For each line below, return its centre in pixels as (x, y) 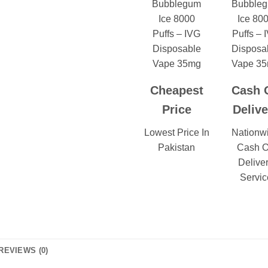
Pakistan (177, 148)
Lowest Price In (176, 133)
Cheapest (176, 91)
